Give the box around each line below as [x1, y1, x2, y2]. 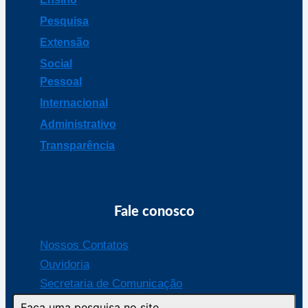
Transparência [40, 139, 115, 151]
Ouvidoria [40, 258, 89, 271]
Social [40, 57, 72, 69]
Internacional [40, 96, 108, 109]
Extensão [40, 36, 89, 48]
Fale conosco [113, 205, 195, 219]
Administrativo [40, 118, 116, 130]
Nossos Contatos [40, 239, 129, 252]
